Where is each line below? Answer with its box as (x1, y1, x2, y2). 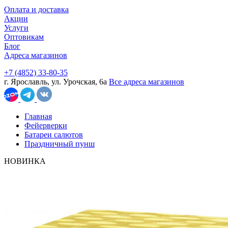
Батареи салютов (24, 130, 83, 139)
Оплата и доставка (4, 5, 69, 14)
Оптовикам (4, 32, 44, 41)
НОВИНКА (4, 156, 46, 165)
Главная (24, 111, 52, 121)
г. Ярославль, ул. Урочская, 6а (4, 77, 109, 86)
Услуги (4, 23, 28, 32)
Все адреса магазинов (109, 77, 184, 86)
